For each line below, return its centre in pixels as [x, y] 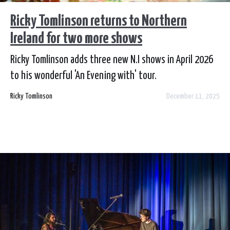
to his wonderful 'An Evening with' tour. [83, 76]
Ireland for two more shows [76, 39]
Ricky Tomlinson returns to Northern [99, 21]
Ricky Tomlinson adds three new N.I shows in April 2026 [112, 60]
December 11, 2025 [193, 97]
